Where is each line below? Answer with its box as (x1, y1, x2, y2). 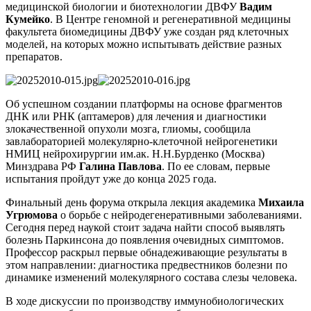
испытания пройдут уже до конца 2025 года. (6, 172, 217, 185)
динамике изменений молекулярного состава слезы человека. (6, 271, 297, 283)
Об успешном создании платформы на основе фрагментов (6, 97, 283, 110)
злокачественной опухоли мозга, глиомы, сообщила (6, 122, 251, 135)
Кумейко (6, 12, 50, 25)
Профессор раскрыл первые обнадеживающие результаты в (6, 246, 287, 258)
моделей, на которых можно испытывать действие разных (6, 37, 282, 50)
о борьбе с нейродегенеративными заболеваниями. (58, 208, 302, 221)
